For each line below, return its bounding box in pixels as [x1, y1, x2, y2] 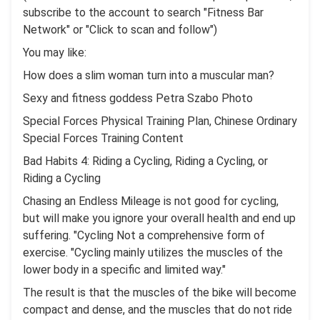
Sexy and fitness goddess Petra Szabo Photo [23, 91, 253, 106]
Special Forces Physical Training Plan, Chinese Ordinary [23, 114, 297, 129]
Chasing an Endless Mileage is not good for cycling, [23, 194, 279, 209]
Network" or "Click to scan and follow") [23, 23, 217, 37]
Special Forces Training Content [23, 131, 184, 146]
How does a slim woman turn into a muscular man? [23, 69, 274, 83]
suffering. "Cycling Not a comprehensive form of [23, 229, 265, 243]
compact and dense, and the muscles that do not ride [23, 303, 292, 317]
